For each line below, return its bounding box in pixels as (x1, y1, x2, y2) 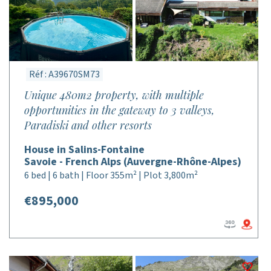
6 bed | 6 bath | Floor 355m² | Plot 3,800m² (24, 169, 198, 182)
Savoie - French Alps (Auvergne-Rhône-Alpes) (24, 154, 241, 169)
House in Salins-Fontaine (24, 142, 145, 157)
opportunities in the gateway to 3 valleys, (24, 103, 215, 117)
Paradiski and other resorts (24, 118, 152, 132)
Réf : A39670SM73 (29, 68, 100, 81)
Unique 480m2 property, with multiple (24, 88, 204, 102)
